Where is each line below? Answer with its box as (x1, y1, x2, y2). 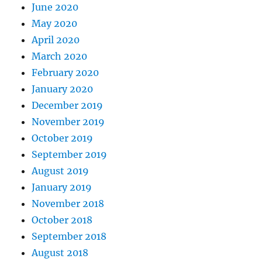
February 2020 (32, 67, 99, 79)
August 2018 (32, 247, 89, 259)
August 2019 (32, 165, 89, 177)
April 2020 (32, 34, 80, 46)
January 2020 (32, 83, 94, 95)
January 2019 (32, 181, 92, 194)
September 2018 (32, 230, 107, 243)
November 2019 (32, 116, 105, 128)
